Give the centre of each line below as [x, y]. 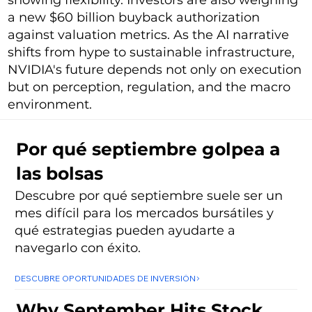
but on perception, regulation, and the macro [149, 87]
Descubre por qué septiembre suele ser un [149, 196]
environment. [50, 104]
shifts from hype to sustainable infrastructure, [151, 52]
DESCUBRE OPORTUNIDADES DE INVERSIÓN [105, 279]
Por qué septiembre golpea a [148, 149]
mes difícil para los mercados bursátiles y [145, 213]
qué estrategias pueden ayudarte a [125, 231]
